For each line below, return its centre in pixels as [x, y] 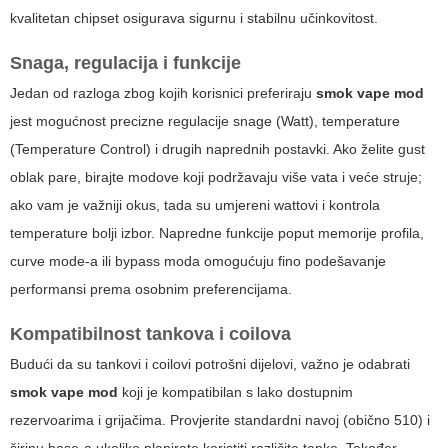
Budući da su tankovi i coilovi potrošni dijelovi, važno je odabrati [210, 364]
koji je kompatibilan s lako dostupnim [235, 392]
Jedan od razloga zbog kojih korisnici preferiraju [163, 93]
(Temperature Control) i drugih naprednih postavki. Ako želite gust [217, 149]
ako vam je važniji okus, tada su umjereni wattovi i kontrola [195, 205]
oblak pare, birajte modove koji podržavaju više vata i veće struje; [216, 177]
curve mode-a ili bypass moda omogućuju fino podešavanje [198, 261]
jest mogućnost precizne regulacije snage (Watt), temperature [205, 121]
